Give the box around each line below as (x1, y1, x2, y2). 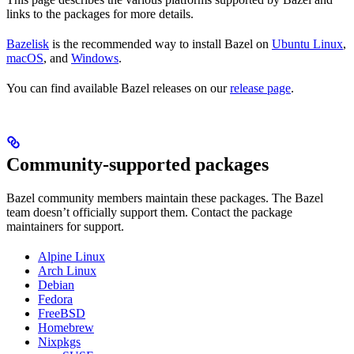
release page (230, 81, 291, 95)
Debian (38, 277, 74, 292)
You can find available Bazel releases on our (6, 81, 230, 95)
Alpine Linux (38, 249, 105, 263)
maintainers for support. (6, 219, 124, 233)
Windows (71, 51, 119, 65)
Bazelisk (6, 36, 49, 51)
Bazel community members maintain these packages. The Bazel (6, 190, 323, 205)
